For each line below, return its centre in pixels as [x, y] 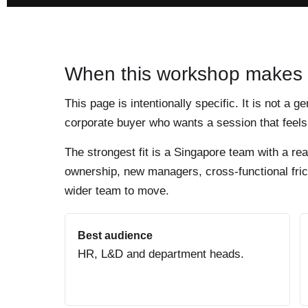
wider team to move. [117, 190]
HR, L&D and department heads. [161, 254]
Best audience [115, 235]
